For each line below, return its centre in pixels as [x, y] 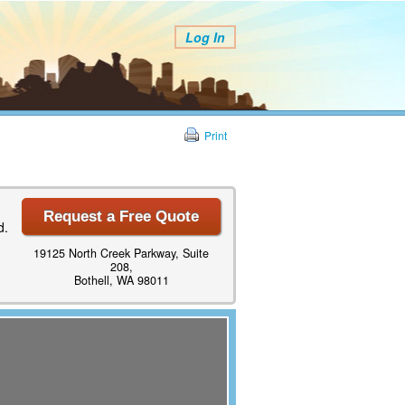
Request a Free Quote [121, 216]
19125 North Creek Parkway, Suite [121, 253]
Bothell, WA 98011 [121, 280]
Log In [205, 37]
